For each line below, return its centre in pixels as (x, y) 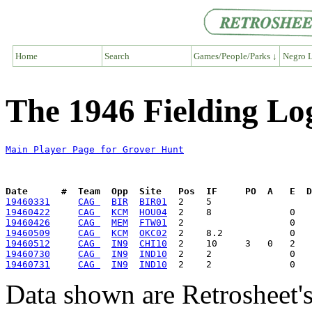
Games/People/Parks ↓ (235, 56)
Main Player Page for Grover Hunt (95, 150)
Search (117, 56)
